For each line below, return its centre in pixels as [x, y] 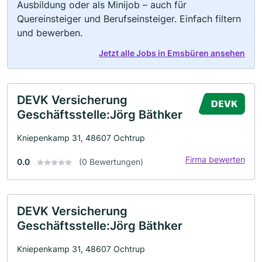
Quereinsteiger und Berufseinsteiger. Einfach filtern [129, 18]
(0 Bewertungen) [111, 161]
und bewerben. [50, 32]
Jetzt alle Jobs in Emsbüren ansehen [172, 53]
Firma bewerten [215, 159]
